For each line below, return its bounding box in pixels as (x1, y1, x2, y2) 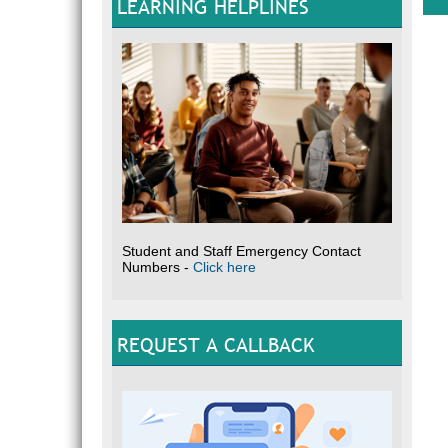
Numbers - (122, 258, 193, 275)
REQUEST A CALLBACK (117, 331, 315, 358)
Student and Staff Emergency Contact (122, 242, 361, 259)
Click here (193, 258, 256, 275)
